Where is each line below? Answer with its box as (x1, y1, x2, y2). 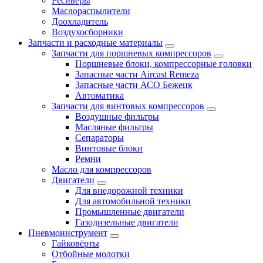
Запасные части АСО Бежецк (75, 79, 193, 90)
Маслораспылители (52, 5, 130, 16)
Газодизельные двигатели (75, 217, 178, 227)
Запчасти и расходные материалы (28, 37, 163, 48)
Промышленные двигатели (75, 206, 184, 217)
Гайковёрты (52, 238, 99, 248)
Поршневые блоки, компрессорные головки (75, 58, 252, 69)
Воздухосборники (52, 26, 123, 37)
